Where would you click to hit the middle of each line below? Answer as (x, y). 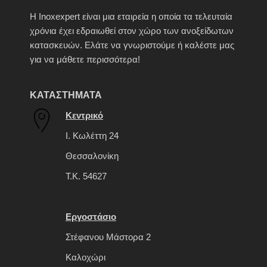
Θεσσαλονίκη (92, 156)
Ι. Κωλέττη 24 (92, 136)
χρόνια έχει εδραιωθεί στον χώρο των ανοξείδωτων (132, 31)
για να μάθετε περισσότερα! (85, 60)
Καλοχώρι (86, 257)
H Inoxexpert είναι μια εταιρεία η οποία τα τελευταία (131, 17)
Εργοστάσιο (91, 217)
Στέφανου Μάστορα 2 (108, 237)
